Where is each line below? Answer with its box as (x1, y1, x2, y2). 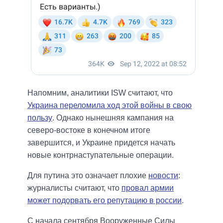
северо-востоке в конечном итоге (27, 126, 150, 135)
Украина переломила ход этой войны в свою (27, 101, 192, 110)
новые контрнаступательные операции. (27, 151, 174, 160)
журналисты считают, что (27, 184, 121, 193)
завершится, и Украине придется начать (27, 138, 175, 147)
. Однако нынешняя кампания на (52, 113, 174, 122)
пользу (27, 113, 52, 122)
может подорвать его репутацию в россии (27, 196, 182, 205)
